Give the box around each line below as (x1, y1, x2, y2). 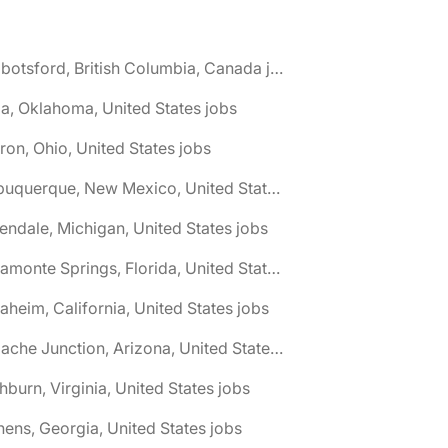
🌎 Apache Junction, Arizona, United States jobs (270, 338, 283, 358)
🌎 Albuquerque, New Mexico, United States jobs (267, 178, 280, 198)
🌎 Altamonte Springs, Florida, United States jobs (267, 258, 280, 278)
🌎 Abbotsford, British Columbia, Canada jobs (270, 58, 283, 78)
